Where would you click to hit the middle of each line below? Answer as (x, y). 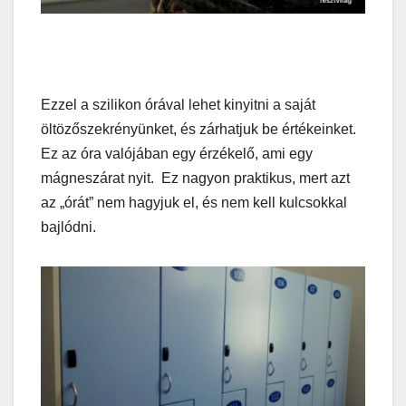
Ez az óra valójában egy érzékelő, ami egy (177, 153)
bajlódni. (68, 227)
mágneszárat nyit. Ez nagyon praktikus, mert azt (195, 178)
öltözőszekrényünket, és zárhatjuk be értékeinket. (198, 129)
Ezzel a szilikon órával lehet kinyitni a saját (178, 104)
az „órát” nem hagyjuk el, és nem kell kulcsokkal (194, 202)
